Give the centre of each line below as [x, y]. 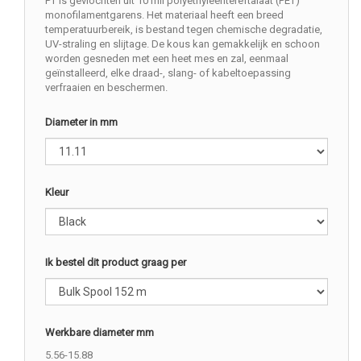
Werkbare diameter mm [100, 332]
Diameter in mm [81, 122]
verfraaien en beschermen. [106, 87]
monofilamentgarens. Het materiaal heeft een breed [164, 15]
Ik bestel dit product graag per [116, 262]
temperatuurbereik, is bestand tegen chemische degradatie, [184, 29]
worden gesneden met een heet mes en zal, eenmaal [167, 58]
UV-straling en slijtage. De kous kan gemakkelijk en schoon [183, 44]
